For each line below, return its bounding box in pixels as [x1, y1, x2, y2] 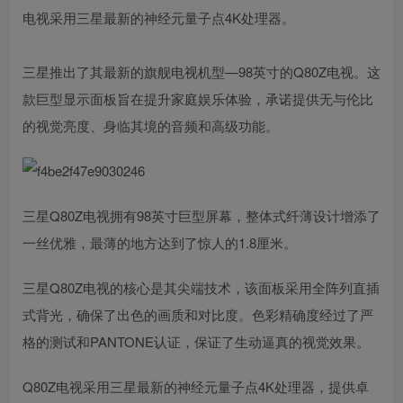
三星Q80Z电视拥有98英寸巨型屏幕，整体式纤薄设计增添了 [22, 205, 381, 225]
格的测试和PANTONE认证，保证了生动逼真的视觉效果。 [22, 331, 370, 351]
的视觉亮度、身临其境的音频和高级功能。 [22, 115, 279, 135]
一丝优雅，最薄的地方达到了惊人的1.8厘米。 [22, 232, 297, 252]
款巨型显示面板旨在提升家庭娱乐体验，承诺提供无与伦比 [22, 88, 373, 108]
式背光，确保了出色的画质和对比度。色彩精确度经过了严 [22, 304, 373, 324]
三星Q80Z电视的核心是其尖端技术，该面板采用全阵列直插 [22, 277, 380, 297]
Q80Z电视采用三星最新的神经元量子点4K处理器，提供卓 [22, 376, 369, 396]
